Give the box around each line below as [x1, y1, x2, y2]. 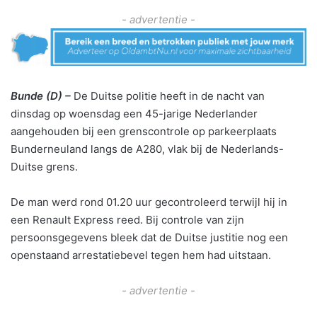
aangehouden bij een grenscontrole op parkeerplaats [11, 124, 277, 138]
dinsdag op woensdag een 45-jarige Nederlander [11, 106, 258, 120]
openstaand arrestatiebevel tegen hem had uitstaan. [11, 248, 271, 262]
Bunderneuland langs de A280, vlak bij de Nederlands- [11, 142, 284, 156]
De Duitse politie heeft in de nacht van [74, 88, 265, 103]
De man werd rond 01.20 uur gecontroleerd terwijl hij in [11, 195, 287, 209]
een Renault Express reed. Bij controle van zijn [11, 212, 244, 226]
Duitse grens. [11, 159, 78, 173]
